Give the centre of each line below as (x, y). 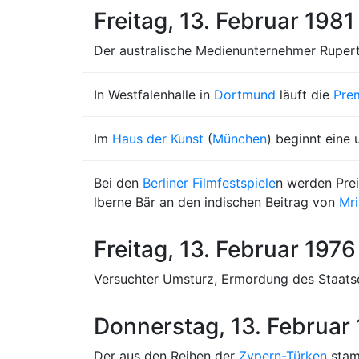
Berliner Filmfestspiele (209, 183)
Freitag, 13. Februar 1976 (225, 249)
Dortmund (245, 95)
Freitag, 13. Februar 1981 (224, 21)
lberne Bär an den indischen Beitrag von (216, 202)
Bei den (118, 183)
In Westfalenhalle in (154, 95)
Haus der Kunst (158, 139)
